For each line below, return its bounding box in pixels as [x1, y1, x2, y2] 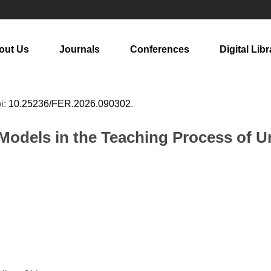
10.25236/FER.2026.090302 [8, 99, 131, 109]
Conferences [130, 44, 189, 54]
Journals [59, 44, 100, 54]
